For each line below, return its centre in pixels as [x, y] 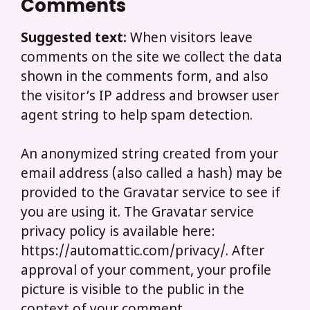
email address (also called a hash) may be [152, 175]
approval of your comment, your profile [146, 272]
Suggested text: [75, 39]
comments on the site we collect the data [152, 58]
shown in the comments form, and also [145, 77]
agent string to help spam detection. [137, 116]
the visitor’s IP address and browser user [150, 97]
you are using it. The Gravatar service [137, 214]
